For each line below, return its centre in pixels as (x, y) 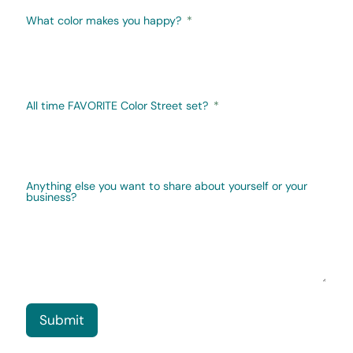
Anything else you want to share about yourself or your (167, 186)
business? (51, 197)
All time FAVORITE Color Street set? (117, 105)
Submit (62, 320)
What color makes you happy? (104, 21)
